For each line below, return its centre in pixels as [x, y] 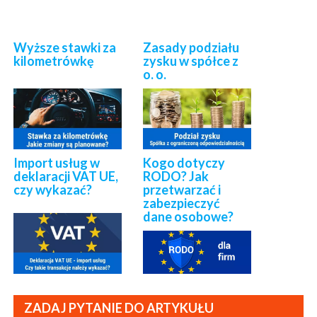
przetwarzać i [182, 190]
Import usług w [57, 163]
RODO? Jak [176, 177]
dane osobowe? [189, 217]
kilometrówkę [54, 61]
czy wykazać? [53, 190]
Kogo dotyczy [184, 163]
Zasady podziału [191, 48]
